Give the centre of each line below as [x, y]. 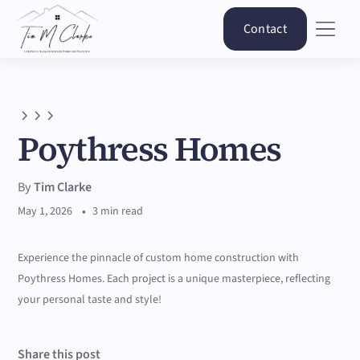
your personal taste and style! [90, 300]
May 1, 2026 [45, 211]
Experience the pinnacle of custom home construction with [159, 258]
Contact [265, 29]
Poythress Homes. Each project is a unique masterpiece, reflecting [174, 279]
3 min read [118, 211]
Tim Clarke [63, 187]
